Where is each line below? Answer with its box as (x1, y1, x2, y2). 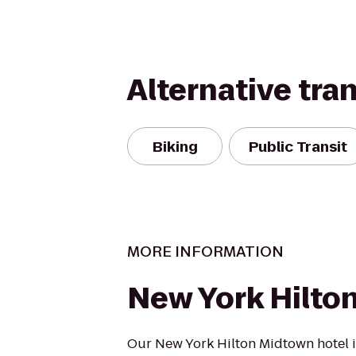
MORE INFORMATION (127, 242, 284, 261)
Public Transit (249, 136, 347, 157)
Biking (152, 136, 198, 157)
